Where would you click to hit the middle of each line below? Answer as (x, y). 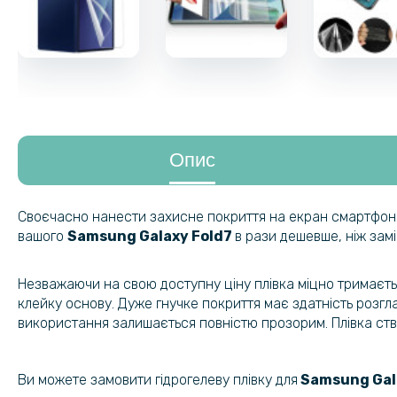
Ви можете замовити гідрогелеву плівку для (158, 379)
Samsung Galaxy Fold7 (151, 236)
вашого (43, 236)
